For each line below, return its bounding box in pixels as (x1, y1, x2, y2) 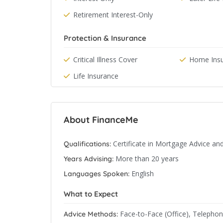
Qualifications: (64, 139, 111, 148)
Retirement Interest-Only (73, 10, 153, 19)
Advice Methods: (64, 210, 118, 219)
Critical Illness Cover (73, 55, 137, 64)
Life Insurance (73, 71, 118, 81)
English (131, 169, 154, 178)
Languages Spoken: (64, 169, 129, 178)
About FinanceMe (64, 114, 138, 125)
